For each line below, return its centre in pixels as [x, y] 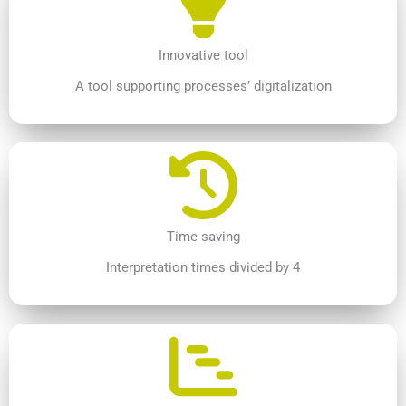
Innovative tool [203, 55]
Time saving [203, 236]
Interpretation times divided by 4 [203, 267]
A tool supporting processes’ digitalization [203, 86]
